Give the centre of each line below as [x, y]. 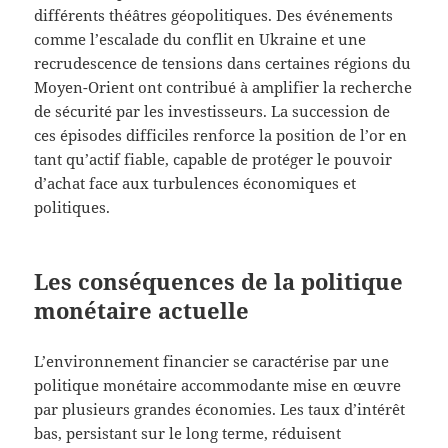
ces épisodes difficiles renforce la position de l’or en [221, 134]
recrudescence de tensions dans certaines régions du [223, 62]
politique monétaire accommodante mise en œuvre [218, 384]
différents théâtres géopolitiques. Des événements [214, 14]
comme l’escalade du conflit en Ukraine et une [200, 38]
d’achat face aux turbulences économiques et [195, 182]
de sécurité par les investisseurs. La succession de [212, 110]
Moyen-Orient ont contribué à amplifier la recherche [223, 86]
